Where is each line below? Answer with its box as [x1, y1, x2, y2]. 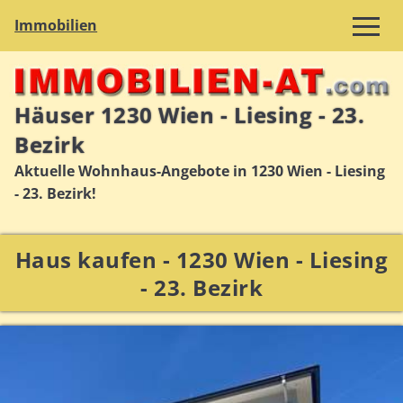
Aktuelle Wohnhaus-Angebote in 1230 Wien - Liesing [14, 161, 386, 182]
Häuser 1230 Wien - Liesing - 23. [14, 100, 365, 130]
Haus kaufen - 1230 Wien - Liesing [14, 244, 389, 274]
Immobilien [14, 15, 98, 36]
